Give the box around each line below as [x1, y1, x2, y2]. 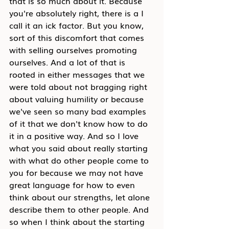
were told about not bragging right [9, 80, 150, 93]
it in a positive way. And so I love [9, 129, 141, 142]
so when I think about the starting [9, 215, 147, 227]
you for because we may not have [9, 166, 146, 178]
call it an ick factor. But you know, [9, 19, 146, 31]
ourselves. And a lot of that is [9, 56, 128, 68]
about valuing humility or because [9, 93, 146, 105]
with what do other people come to [9, 154, 151, 166]
